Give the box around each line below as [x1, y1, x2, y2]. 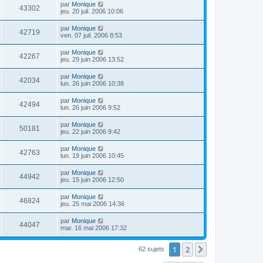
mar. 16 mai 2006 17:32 [60, 224, 127, 232]
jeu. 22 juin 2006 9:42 [60, 128, 120, 136]
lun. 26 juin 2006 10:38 [60, 80, 124, 87]
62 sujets [139, 245, 166, 253]
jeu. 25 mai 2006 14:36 [60, 200, 124, 208]
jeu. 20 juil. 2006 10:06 [60, 8, 123, 15]
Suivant [208, 245, 236, 256]
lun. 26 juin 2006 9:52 [60, 104, 120, 112]
